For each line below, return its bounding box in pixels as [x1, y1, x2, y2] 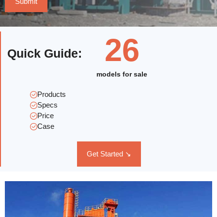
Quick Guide [7, 46, 78, 61]
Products [37, 90, 66, 99]
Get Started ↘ [87, 150, 131, 158]
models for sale [96, 70, 148, 78]
